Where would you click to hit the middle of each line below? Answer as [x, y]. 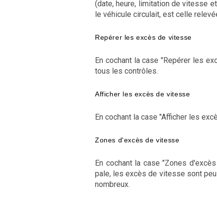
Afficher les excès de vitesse [143, 94]
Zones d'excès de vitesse [137, 140]
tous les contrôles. [126, 71]
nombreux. [112, 184]
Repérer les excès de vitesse [143, 37]
